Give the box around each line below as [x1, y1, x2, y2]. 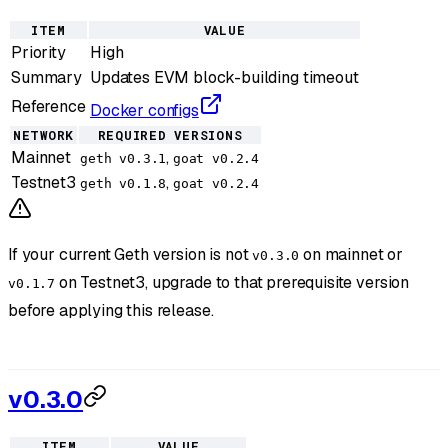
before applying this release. [8, 299, 214, 321]
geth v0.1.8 [80, 175, 167, 191]
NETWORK [12, 126, 75, 143]
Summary [11, 66, 82, 88]
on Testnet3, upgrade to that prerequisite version [55, 271, 410, 293]
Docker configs [90, 99, 199, 121]
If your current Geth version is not [8, 243, 253, 265]
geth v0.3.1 [80, 150, 167, 166]
